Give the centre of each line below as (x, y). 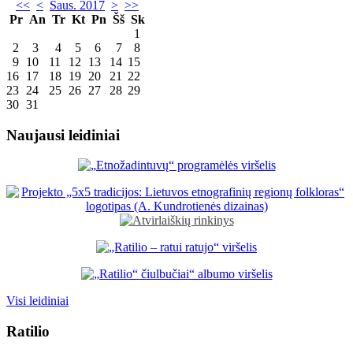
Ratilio (28, 332)
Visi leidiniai (37, 301)
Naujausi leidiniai (63, 135)
